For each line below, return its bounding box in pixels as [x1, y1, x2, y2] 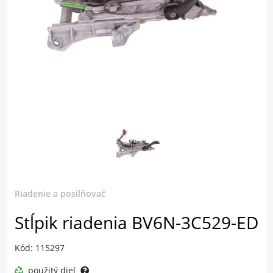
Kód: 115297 [15, 242, 65, 253]
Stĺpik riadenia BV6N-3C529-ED [15, 211, 258, 234]
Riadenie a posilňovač [15, 188, 105, 199]
